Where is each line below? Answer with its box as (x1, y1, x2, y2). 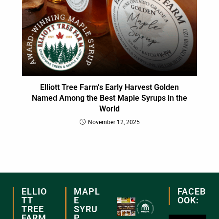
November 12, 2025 (88, 118, 140, 126)
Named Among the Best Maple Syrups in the (32, 93, 187, 103)
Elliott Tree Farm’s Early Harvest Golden (40, 82, 179, 92)
